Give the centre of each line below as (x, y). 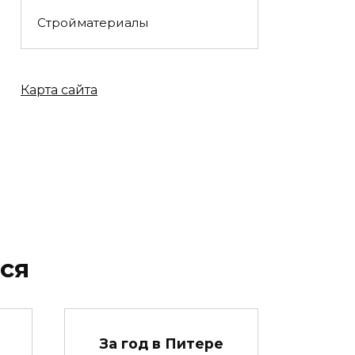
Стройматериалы (92, 23)
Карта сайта (59, 90)
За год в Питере (161, 343)
